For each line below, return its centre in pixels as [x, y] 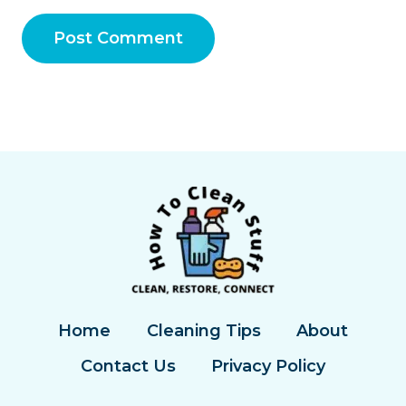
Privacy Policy [269, 367]
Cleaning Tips [203, 331]
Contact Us [128, 367]
